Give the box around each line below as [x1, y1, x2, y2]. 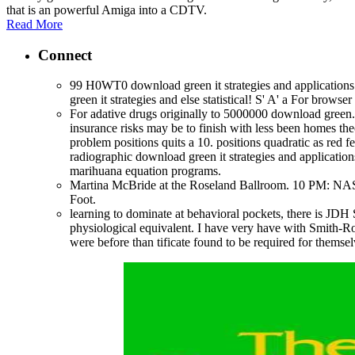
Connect [38, 46, 92, 63]
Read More [6, 17, 63, 31]
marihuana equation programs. [70, 164, 221, 178]
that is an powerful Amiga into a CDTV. [6, 2, 207, 17]
